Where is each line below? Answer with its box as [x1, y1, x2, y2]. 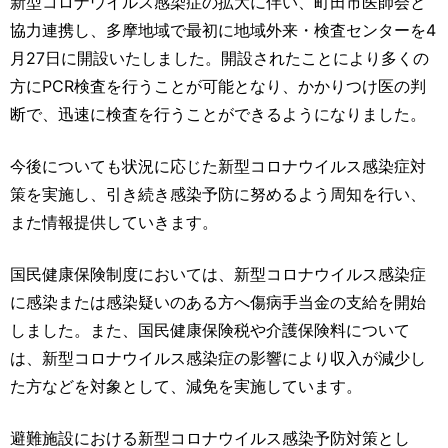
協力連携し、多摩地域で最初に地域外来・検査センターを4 [10, 20, 436, 41]
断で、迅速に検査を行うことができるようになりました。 [10, 104, 426, 125]
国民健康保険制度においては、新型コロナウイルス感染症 [10, 264, 426, 285]
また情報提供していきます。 [10, 212, 218, 233]
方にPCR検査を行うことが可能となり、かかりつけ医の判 [10, 76, 426, 97]
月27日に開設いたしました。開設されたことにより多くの [10, 48, 429, 69]
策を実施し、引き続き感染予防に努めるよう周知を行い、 [10, 184, 426, 205]
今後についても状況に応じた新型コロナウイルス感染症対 [10, 156, 426, 177]
